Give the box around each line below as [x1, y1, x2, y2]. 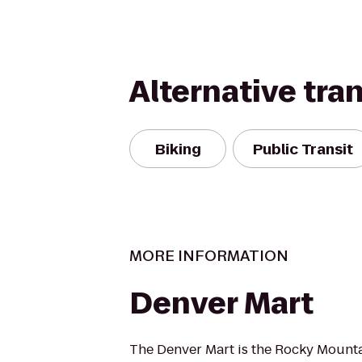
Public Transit [253, 138, 353, 159]
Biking [154, 138, 201, 159]
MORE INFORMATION [129, 246, 288, 266]
